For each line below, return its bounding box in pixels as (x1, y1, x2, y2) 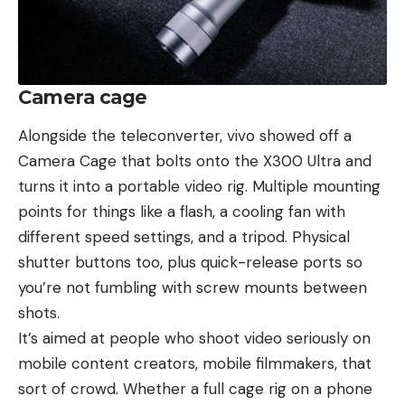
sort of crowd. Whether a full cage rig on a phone (18, 379, 372, 400)
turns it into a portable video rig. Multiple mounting (18, 176, 381, 197)
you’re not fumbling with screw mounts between (18, 278, 367, 298)
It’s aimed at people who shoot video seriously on (18, 328, 371, 349)
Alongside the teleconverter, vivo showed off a (18, 126, 352, 146)
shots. (18, 303, 60, 324)
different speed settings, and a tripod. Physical (18, 227, 350, 248)
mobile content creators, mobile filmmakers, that (18, 353, 372, 374)
